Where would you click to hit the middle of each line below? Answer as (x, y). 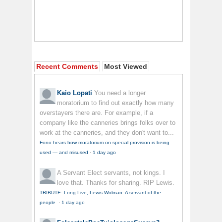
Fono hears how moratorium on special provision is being (105, 143)
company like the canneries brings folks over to (108, 123)
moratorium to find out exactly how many (115, 103)
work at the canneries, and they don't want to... (107, 133)
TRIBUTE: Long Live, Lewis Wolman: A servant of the (100, 193)
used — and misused (64, 153)
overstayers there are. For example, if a (96, 113)
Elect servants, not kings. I (126, 173)
